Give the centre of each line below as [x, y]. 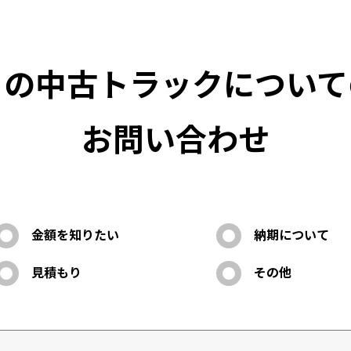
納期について [291, 235]
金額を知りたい [75, 235]
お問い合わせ [175, 138]
